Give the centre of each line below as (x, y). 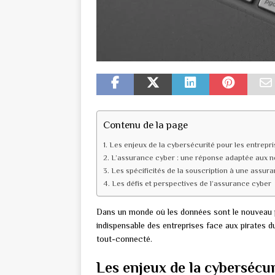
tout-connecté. (124, 239)
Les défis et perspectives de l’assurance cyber (191, 184)
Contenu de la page (145, 125)
